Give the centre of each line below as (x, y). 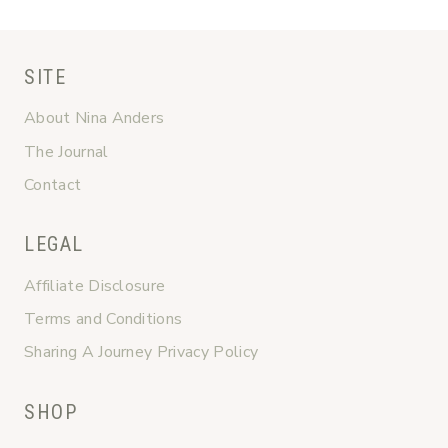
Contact (53, 184)
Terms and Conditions (103, 319)
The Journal (66, 151)
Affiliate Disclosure (95, 285)
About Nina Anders (94, 118)
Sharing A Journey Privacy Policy (141, 352)
